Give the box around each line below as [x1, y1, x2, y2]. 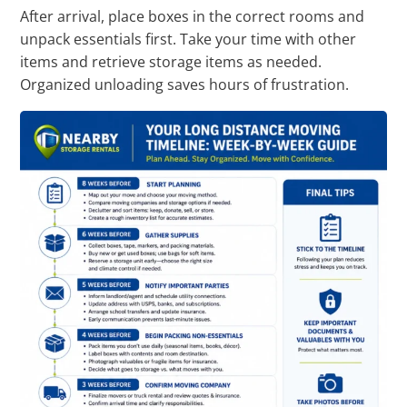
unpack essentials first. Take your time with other [20, 29, 357, 50]
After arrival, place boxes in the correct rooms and [20, 6, 365, 27]
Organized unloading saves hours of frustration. [20, 74, 350, 95]
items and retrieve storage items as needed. [20, 52, 323, 73]
